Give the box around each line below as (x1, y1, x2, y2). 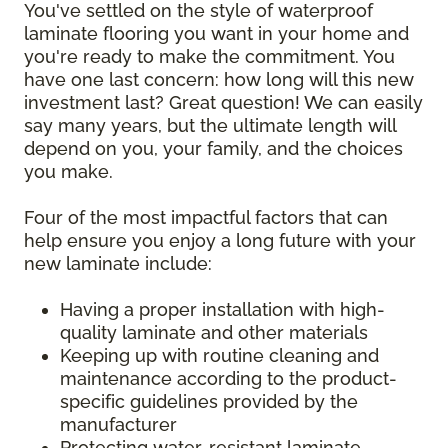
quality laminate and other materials (60, 321, 373, 343)
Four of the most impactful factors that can (24, 206, 388, 228)
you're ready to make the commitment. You (24, 45, 395, 67)
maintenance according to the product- (60, 367, 397, 389)
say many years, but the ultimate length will (24, 114, 396, 136)
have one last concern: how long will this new (24, 68, 414, 90)
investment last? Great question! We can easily (24, 91, 423, 113)
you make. (24, 160, 118, 182)
